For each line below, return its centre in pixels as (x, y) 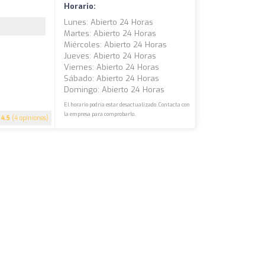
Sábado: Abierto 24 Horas (112, 78)
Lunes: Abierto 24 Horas (109, 22)
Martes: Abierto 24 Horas (110, 33)
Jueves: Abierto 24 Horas (110, 56)
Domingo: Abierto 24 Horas (114, 89)
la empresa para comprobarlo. (100, 114)
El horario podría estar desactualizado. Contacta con (127, 104)
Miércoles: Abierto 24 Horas (116, 44)
